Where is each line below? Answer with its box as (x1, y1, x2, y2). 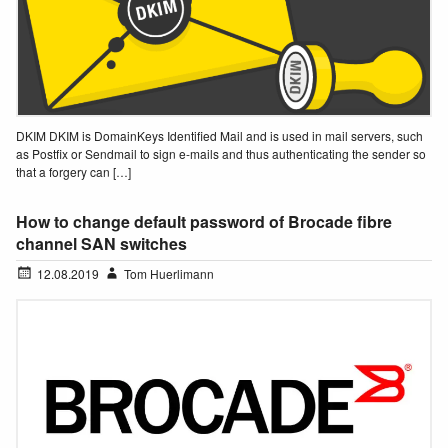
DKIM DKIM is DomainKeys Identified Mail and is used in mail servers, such (16, 127, 423, 145)
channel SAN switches (16, 232, 187, 256)
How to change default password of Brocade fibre (16, 210, 392, 234)
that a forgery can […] (16, 163, 131, 181)
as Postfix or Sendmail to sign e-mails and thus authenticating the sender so (16, 145, 426, 163)
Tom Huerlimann (124, 265, 214, 283)
